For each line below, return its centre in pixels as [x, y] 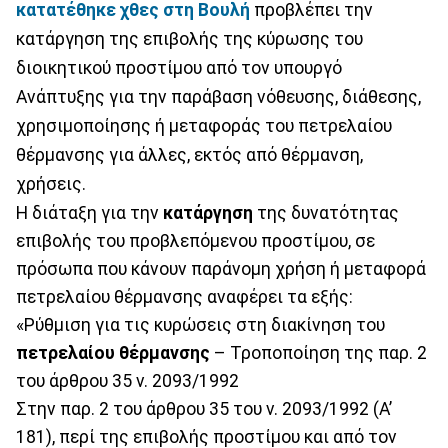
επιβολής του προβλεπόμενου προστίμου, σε [195, 240]
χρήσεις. [51, 183]
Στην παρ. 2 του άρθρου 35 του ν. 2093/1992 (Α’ [204, 408]
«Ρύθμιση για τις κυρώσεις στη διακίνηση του [200, 324]
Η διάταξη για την [89, 212]
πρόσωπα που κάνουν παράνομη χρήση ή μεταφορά [221, 268]
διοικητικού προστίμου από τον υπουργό [179, 67]
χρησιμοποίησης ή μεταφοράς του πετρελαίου [204, 125]
